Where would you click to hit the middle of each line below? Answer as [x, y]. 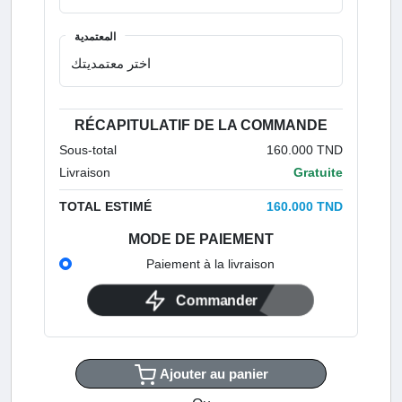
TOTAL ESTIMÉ [105, 206]
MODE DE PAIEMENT [201, 239]
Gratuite [319, 172]
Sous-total [87, 149]
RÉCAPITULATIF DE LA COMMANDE [201, 125]
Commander [216, 300]
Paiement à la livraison [210, 263]
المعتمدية [95, 36]
